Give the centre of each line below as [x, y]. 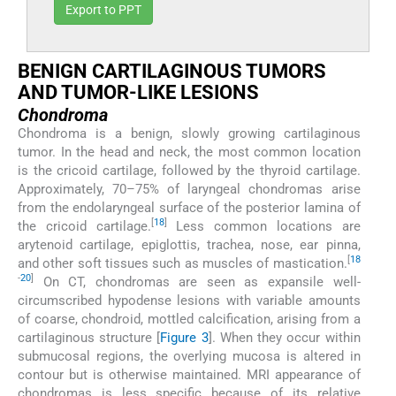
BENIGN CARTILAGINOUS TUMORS [172, 71]
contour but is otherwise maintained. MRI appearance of [189, 374]
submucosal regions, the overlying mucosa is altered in [189, 356]
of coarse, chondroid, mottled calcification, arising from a [189, 319]
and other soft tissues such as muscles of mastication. [183, 263]
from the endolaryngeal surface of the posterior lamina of [189, 207]
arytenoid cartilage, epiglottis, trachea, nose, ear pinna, [189, 244]
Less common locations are [263, 226]
